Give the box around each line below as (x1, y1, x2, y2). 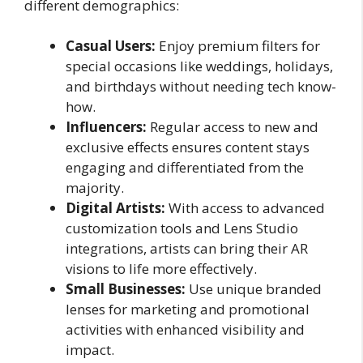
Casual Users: (66, 36, 156, 56)
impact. (66, 340, 114, 360)
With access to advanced (165, 199, 325, 218)
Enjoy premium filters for (156, 36, 320, 56)
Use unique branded (186, 280, 322, 299)
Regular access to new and (147, 117, 318, 137)
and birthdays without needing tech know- (66, 77, 336, 96)
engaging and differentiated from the (66, 158, 304, 177)
